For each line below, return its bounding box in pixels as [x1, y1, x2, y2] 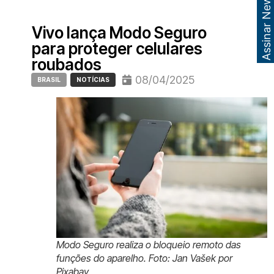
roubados [31, 54, 102, 74]
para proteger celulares [31, 39, 202, 58]
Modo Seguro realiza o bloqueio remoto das [56, 238, 241, 251]
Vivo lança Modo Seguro [31, 23, 207, 42]
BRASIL [37, 75, 61, 83]
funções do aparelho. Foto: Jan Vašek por [56, 251, 232, 264]
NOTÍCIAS [76, 75, 109, 83]
